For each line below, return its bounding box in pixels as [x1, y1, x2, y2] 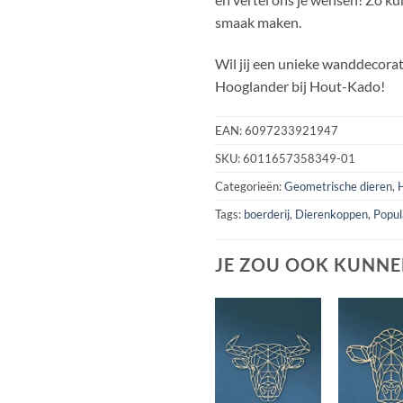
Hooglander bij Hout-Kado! [215, 77, 385, 95]
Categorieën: [215, 179, 284, 194]
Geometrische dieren [284, 179, 392, 194]
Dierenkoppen [295, 207, 368, 222]
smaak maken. [215, 13, 301, 31]
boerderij [244, 207, 290, 222]
